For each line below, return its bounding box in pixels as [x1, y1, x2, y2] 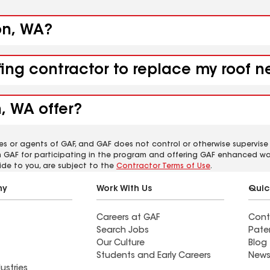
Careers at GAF [96, 214, 160, 222]
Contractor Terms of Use [116, 163, 210, 170]
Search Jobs [96, 227, 149, 235]
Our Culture [96, 239, 145, 248]
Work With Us [96, 185, 152, 193]
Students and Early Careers [96, 252, 211, 260]
